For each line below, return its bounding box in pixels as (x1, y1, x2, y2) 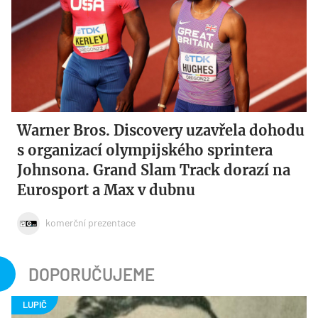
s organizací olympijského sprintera (17, 141, 273, 160)
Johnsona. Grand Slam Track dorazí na (17, 161, 291, 180)
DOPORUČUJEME (28, 264, 155, 285)
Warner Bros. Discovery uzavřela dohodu (17, 121, 305, 140)
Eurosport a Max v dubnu (17, 181, 196, 199)
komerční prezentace (45, 216, 136, 229)
